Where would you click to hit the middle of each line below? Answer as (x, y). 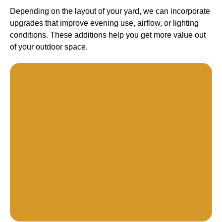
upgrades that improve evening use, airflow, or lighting (104, 23)
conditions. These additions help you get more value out (108, 35)
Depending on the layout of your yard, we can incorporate (110, 11)
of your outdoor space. (49, 47)
